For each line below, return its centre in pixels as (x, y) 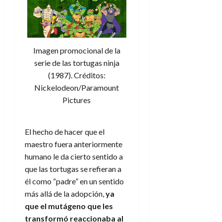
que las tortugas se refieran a (73, 168)
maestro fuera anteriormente (74, 144)
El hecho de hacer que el (65, 131)
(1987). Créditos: (77, 75)
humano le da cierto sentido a (74, 156)
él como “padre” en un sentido (74, 181)
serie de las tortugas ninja (77, 63)
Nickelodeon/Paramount (77, 88)
